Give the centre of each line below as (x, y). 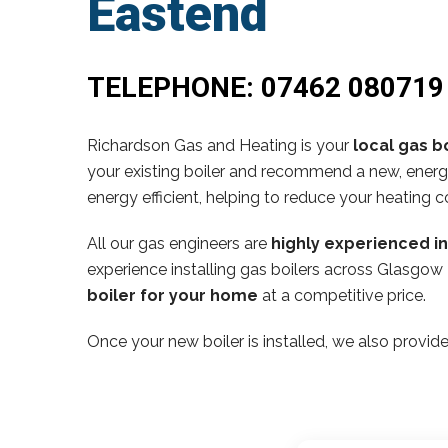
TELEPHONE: (174, 87)
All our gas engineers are (179, 243)
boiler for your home (172, 295)
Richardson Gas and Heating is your (220, 145)
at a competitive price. (342, 295)
